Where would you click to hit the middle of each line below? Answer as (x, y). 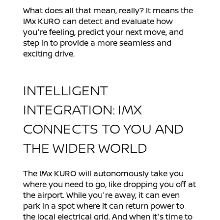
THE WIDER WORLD (85, 148)
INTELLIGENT (66, 90)
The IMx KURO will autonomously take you (103, 174)
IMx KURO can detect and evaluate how (98, 21)
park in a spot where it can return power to (104, 206)
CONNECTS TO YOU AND (104, 128)
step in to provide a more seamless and (97, 43)
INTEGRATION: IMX (82, 109)
